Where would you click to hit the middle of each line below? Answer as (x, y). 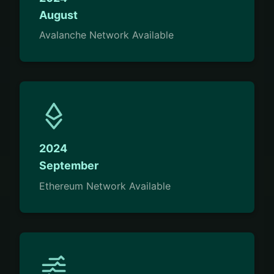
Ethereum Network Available (105, 186)
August (58, 15)
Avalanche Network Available (106, 35)
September (69, 166)
